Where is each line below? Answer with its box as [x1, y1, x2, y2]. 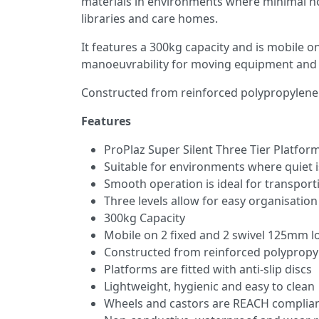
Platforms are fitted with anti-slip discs [104, 261, 312, 277]
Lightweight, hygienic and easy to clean [104, 278, 315, 294]
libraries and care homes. [81, 10, 218, 26]
